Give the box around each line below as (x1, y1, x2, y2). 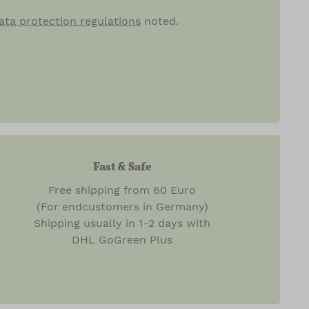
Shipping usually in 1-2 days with (34, 216, 211, 230)
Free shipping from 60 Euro (48, 183, 197, 197)
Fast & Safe (92, 157, 152, 176)
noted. (141, 14, 179, 28)
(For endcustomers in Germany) (36, 199, 208, 214)
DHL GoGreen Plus (72, 232, 173, 247)
